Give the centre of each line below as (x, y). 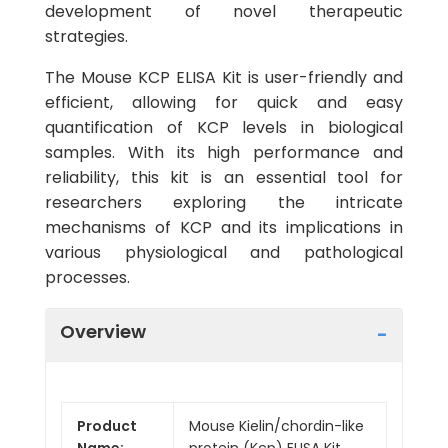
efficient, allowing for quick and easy (224, 102)
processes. (87, 277)
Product (107, 425)
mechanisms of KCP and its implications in (224, 227)
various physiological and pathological (224, 252)
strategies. (86, 36)
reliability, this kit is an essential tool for (224, 177)
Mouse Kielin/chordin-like (276, 425)
